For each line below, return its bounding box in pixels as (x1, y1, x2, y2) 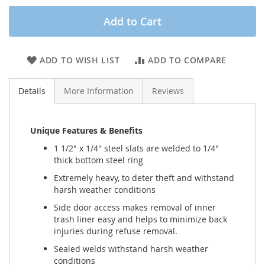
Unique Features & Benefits (30, 125, 143, 137)
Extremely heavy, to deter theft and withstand (54, 172, 234, 184)
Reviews (152, 85, 184, 97)
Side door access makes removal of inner (54, 202, 216, 214)
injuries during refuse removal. (54, 225, 177, 237)
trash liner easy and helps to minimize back (54, 214, 227, 225)
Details (18, 85, 46, 97)
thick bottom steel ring (54, 154, 143, 166)
